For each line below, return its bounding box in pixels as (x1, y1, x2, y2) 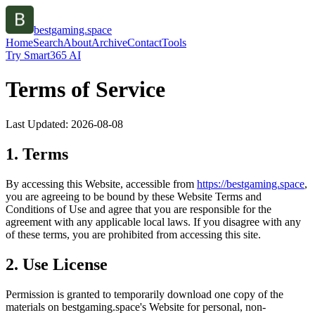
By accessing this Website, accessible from (6, 177, 194, 190)
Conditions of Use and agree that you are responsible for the (6, 202, 271, 215)
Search (33, 37, 63, 49)
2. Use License (6, 255, 108, 274)
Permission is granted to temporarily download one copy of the (6, 288, 283, 300)
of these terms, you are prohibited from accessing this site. (6, 228, 261, 240)
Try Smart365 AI (6, 49, 81, 61)
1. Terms (6, 144, 68, 163)
